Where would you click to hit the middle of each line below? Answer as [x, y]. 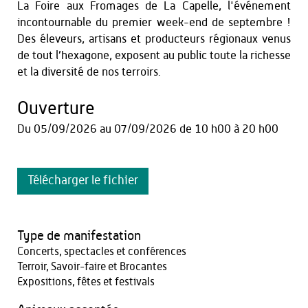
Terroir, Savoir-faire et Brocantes [92, 267]
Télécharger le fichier [83, 181]
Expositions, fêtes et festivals [86, 282]
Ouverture [56, 109]
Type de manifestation [79, 236]
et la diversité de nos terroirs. [89, 72]
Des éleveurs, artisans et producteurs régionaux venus [154, 39]
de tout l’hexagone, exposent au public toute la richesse [154, 55]
